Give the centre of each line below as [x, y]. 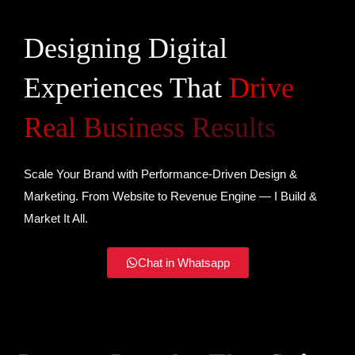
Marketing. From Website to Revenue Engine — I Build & [170, 196]
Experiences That [126, 88]
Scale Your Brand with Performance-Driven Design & [160, 174]
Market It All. [56, 218]
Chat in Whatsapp [183, 263]
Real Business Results [150, 127]
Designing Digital [126, 48]
